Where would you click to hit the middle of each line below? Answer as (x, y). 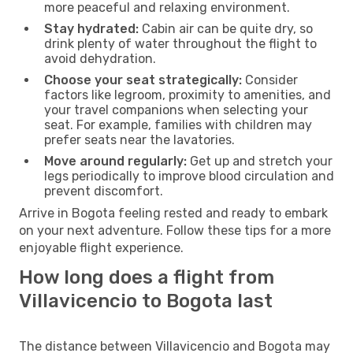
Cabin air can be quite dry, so (226, 28)
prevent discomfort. (104, 191)
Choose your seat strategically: (143, 80)
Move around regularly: (115, 161)
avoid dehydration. (100, 58)
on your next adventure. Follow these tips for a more (175, 230)
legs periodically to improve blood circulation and (189, 176)
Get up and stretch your (260, 161)
